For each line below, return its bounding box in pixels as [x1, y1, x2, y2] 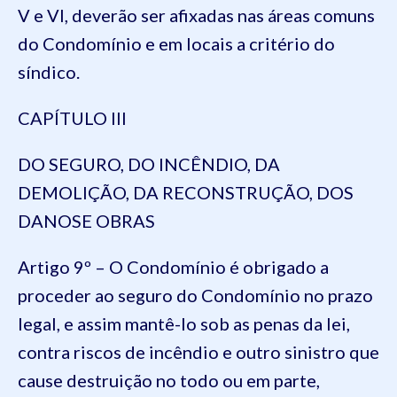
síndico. [18, 61, 80, 82]
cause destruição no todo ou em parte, [18, 370, 320, 391]
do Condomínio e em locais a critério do [18, 33, 335, 54]
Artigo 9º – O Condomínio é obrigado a [18, 256, 329, 277]
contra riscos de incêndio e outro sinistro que [18, 341, 379, 362]
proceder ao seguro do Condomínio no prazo [18, 284, 373, 306]
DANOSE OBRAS [18, 210, 155, 231]
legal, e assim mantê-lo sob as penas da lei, [18, 313, 350, 334]
